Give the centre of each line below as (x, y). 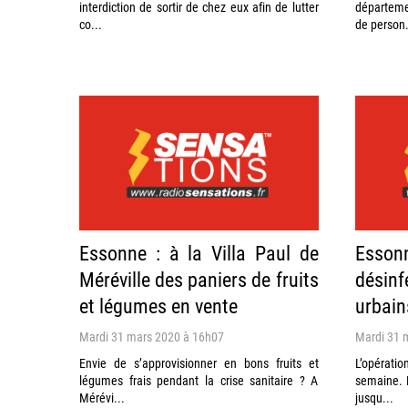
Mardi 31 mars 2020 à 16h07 (152, 336)
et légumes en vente (158, 305)
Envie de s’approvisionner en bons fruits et (199, 362)
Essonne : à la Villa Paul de (199, 252)
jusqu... (374, 397)
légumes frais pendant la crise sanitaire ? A (199, 380)
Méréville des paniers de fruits (199, 279)
